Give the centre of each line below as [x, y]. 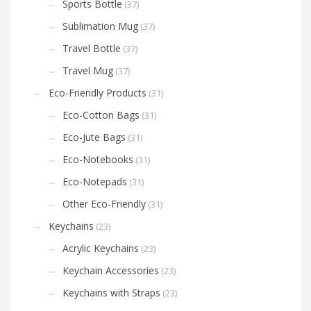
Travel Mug [88, 71]
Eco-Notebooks [98, 160]
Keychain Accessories [111, 271]
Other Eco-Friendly [104, 204]
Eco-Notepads [95, 182]
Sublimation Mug [100, 26]
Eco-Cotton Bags [101, 115]
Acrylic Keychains [101, 249]
